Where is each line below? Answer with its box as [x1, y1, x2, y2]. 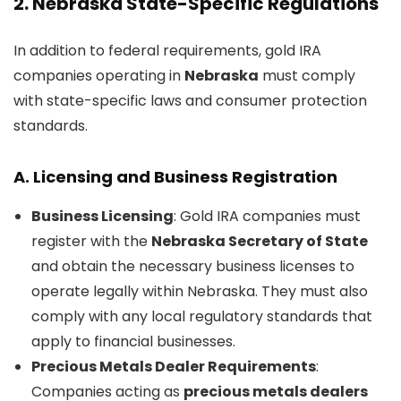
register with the [31, 231, 151, 252]
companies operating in [13, 65, 184, 86]
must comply [259, 65, 355, 86]
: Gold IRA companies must [174, 206, 361, 226]
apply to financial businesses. [31, 331, 235, 352]
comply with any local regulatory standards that [31, 306, 372, 327]
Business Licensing [31, 206, 174, 226]
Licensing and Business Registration [33, 166, 337, 188]
